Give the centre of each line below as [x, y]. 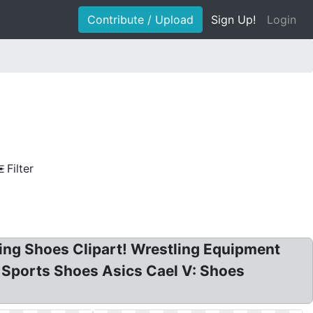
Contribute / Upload [140, 20]
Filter [20, 168]
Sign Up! [233, 20]
